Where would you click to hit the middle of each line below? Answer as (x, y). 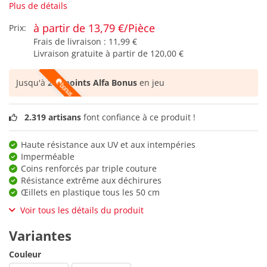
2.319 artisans (53, 117)
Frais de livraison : (71, 42)
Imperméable (48, 156)
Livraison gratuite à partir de (92, 54)
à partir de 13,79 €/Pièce (94, 28)
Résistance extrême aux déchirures (91, 180)
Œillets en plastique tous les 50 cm (90, 192)
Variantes (40, 235)
